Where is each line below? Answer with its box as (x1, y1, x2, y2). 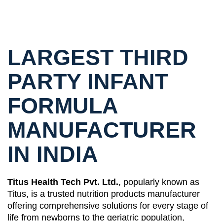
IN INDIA (7, 142, 98, 167)
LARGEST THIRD (7, 45, 188, 71)
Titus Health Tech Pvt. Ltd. (7, 177, 118, 187)
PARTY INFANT (7, 69, 168, 95)
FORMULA (7, 93, 117, 119)
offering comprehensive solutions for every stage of (7, 201, 208, 211)
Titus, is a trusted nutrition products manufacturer (7, 189, 200, 199)
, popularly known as (118, 177, 199, 187)
